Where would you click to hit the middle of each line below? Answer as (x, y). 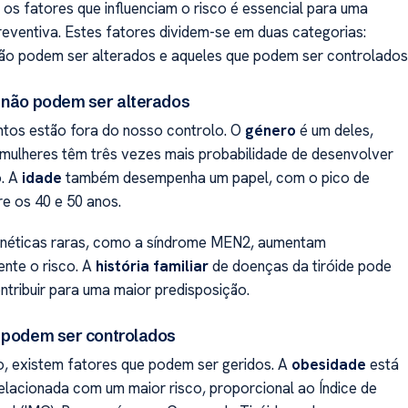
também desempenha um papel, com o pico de (215, 178)
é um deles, (334, 131)
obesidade (328, 365)
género (270, 131)
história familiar (152, 265)
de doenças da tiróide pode (300, 265)
